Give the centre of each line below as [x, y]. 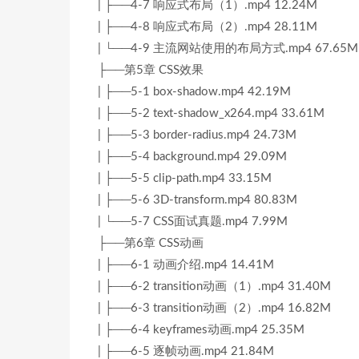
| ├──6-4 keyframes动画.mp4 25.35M [201, 330]
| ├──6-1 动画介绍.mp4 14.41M [186, 265]
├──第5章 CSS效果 [151, 70]
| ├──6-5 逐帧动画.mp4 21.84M [186, 351]
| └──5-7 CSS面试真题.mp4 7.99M [193, 222]
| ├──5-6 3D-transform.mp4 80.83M [198, 200]
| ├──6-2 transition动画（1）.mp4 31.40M [214, 286]
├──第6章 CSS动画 [151, 243]
